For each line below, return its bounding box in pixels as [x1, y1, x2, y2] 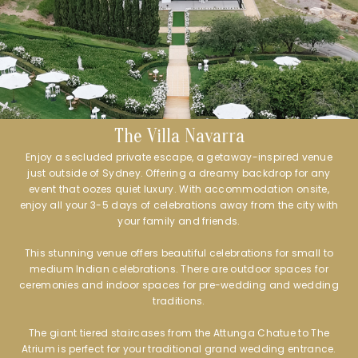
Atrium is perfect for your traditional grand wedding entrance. [22, 342, 336, 356]
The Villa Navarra [113, 125, 245, 148]
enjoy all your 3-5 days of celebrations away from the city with [19, 198, 339, 213]
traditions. [153, 294, 205, 308]
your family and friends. [117, 214, 241, 229]
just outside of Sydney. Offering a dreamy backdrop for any [27, 166, 331, 181]
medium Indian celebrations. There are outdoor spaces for [30, 262, 328, 276]
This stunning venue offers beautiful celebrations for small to [24, 246, 334, 261]
